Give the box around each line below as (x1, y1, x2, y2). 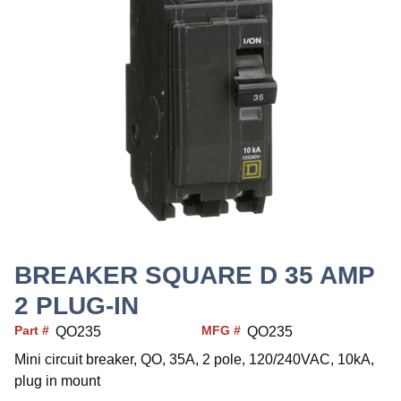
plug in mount (14, 373, 100, 389)
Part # (14, 323, 49, 338)
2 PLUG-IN (14, 292, 139, 320)
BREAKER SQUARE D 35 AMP (14, 261, 374, 290)
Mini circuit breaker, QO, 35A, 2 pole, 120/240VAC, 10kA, (14, 352, 374, 368)
